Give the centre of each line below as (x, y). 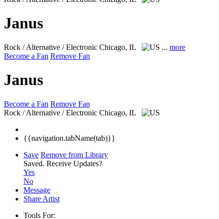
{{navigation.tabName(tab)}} (69, 138)
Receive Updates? (74, 163)
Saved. (35, 163)
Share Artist (42, 198)
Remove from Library (74, 154)
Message (37, 190)
